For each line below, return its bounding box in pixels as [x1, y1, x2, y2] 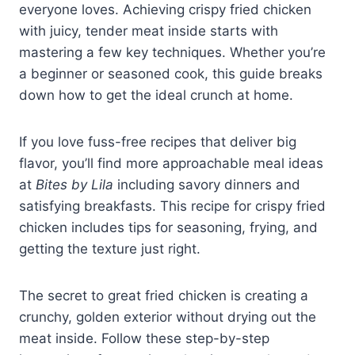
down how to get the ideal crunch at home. [19, 87, 293, 104]
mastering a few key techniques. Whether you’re [19, 44, 326, 61]
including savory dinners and [113, 177, 300, 193]
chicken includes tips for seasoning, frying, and [19, 219, 318, 236]
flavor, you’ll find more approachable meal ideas [19, 155, 323, 172]
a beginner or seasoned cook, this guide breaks [19, 66, 323, 82]
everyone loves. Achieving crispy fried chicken [19, 2, 311, 18]
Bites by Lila [36, 177, 113, 193]
